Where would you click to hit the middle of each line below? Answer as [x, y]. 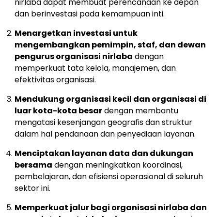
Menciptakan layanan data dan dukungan [104, 154]
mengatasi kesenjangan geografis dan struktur [103, 123]
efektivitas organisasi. [55, 80]
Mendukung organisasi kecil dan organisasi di [110, 99]
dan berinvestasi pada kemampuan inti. [90, 14]
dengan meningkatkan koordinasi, [117, 165]
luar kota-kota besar [58, 111]
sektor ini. [32, 188]
